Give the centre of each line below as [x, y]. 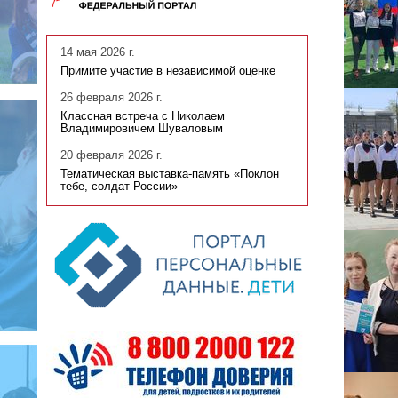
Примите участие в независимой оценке [168, 72]
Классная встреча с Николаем [143, 117]
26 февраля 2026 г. [112, 98]
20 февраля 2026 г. [112, 156]
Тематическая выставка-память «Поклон [170, 175]
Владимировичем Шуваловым [142, 129]
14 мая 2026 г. [98, 53]
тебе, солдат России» [119, 187]
